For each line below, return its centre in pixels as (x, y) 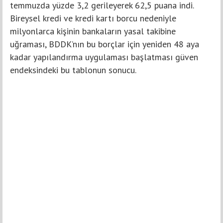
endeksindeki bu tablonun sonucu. (73, 70)
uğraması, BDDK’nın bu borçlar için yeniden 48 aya (105, 44)
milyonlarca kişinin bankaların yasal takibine (93, 31)
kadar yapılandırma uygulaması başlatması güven (104, 57)
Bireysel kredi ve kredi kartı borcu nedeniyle (93, 18)
